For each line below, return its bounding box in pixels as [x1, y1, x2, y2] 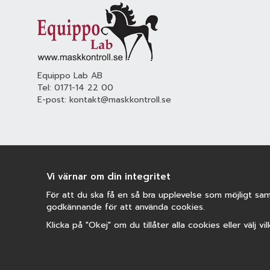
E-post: [37, 93, 69, 106]
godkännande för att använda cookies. [46, 201, 205, 213]
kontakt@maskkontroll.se [69, 93, 171, 106]
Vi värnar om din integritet [46, 170, 171, 183]
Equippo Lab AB [37, 69, 102, 82]
